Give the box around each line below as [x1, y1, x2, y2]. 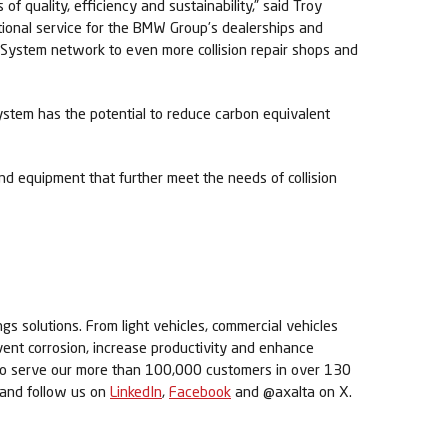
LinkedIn [110, 382, 162, 400]
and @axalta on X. [235, 382, 352, 400]
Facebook [169, 382, 231, 400]
